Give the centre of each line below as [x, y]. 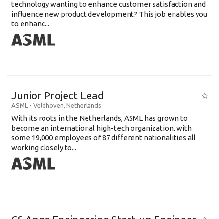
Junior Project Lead [58, 95]
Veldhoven [48, 105]
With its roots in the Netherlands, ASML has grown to [99, 118]
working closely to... [44, 147]
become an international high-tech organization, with [101, 128]
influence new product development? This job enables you [109, 14]
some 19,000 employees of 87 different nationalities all [103, 138]
